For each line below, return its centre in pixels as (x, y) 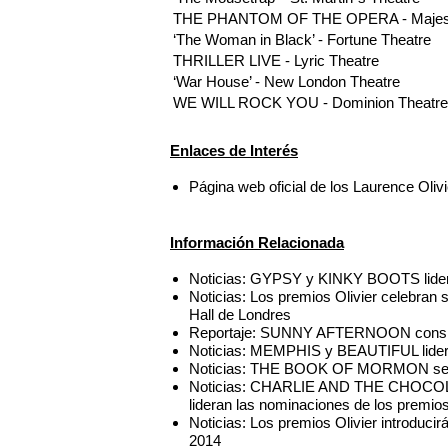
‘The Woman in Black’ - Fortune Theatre (301, 40)
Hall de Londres (240, 315)
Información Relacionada (257, 243)
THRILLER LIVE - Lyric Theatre (275, 61)
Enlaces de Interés (234, 150)
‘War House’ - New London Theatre (286, 82)
